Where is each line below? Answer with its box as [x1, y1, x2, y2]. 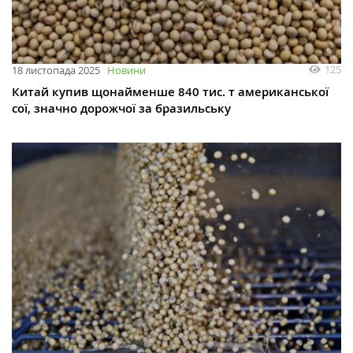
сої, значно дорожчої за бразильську [12, 100, 231, 117]
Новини [107, 63, 146, 78]
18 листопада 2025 [12, 63, 100, 78]
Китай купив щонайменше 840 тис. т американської [12, 84, 329, 101]
